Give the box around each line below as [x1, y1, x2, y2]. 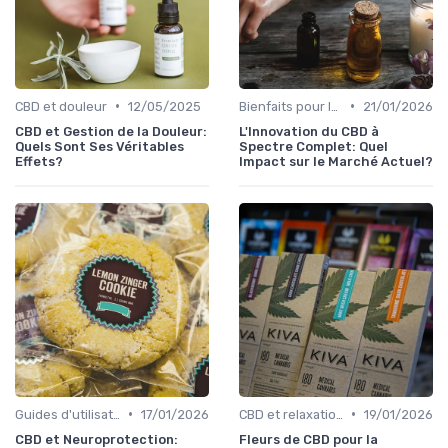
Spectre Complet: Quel [239, 138, 388, 154]
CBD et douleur [15, 98, 107, 114]
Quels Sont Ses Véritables [15, 138, 184, 154]
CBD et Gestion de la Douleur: [15, 123, 207, 139]
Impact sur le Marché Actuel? [239, 153, 433, 169]
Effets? [15, 153, 63, 169]
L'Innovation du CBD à [239, 123, 379, 139]
